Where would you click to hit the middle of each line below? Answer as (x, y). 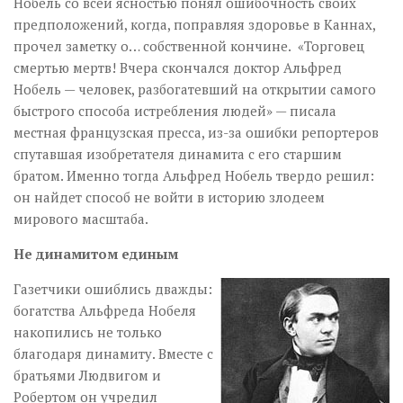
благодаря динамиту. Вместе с (113, 354)
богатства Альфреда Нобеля (105, 310)
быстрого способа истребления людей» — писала (175, 111)
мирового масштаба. (81, 219)
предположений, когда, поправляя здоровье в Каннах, (194, 24)
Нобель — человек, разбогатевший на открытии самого (195, 89)
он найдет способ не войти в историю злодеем (169, 197)
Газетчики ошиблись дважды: (113, 289)
